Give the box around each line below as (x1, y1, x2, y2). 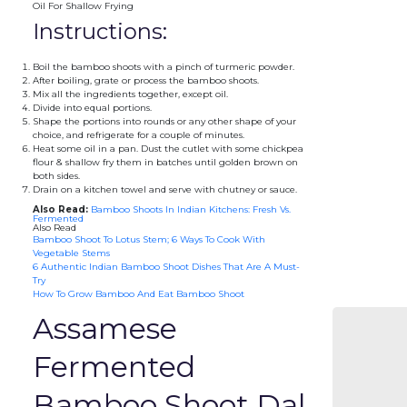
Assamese (32, 311, 177, 346)
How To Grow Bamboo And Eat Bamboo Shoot (32, 288, 244, 300)
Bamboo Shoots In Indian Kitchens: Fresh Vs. (90, 203, 291, 215)
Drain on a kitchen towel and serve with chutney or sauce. (32, 184, 297, 195)
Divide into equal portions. (32, 102, 154, 114)
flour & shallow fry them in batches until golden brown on (32, 156, 298, 168)
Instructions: (32, 18, 167, 45)
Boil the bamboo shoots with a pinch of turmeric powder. (32, 61, 294, 73)
